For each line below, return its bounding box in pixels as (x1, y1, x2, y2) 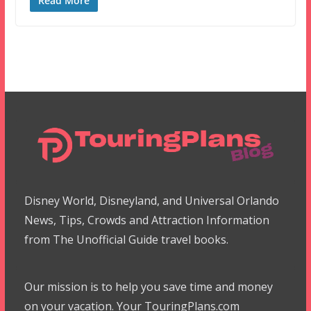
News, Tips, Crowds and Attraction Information (24, 212, 269, 228)
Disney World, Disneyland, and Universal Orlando (24, 193, 279, 208)
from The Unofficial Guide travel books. (24, 232, 228, 247)
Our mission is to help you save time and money (24, 279, 273, 294)
